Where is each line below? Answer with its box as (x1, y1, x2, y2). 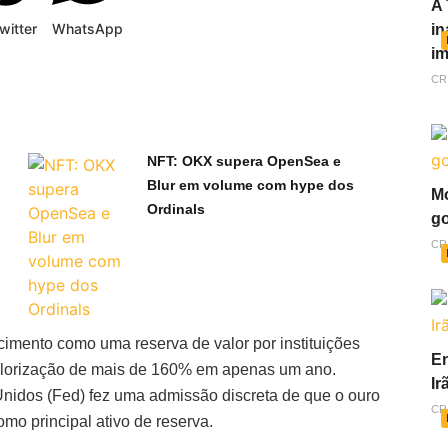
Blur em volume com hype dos (146, 177, 354, 194)
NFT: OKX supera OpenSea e (146, 153, 341, 170)
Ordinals (146, 201, 205, 218)
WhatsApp (52, 20, 123, 38)
